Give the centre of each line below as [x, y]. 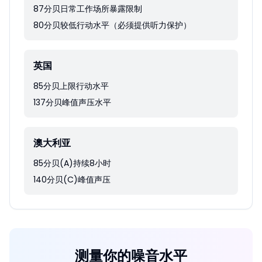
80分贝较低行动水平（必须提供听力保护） [112, 25]
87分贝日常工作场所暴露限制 [88, 9]
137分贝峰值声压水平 [72, 102]
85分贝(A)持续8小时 [72, 163]
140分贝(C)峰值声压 [72, 180]
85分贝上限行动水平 [71, 86]
